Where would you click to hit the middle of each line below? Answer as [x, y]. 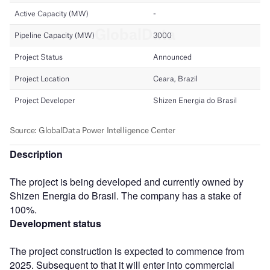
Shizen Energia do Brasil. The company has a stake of [125, 195]
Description [36, 154]
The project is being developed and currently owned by [127, 181]
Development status [55, 223]
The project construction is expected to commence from [127, 251]
